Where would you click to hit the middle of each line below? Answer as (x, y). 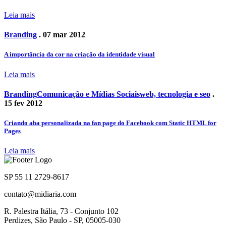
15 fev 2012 (23, 103)
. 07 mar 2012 (61, 35)
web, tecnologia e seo (175, 94)
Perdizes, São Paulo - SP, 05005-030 (62, 220)
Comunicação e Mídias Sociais (88, 94)
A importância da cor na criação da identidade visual (79, 54)
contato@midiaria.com (40, 194)
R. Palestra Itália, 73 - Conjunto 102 (61, 211)
